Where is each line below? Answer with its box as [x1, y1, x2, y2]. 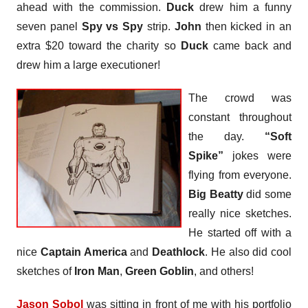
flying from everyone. [188, 168, 291, 181]
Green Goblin [125, 265, 194, 277]
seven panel [16, 20, 82, 32]
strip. [143, 20, 175, 32]
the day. [188, 130, 265, 142]
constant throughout [188, 111, 291, 123]
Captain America [40, 245, 127, 258]
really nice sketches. [188, 207, 291, 219]
